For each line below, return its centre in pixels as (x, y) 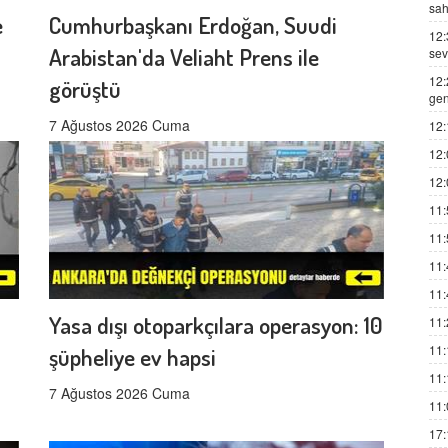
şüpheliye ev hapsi (132, 356)
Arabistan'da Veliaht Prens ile (184, 56)
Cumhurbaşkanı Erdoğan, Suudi (193, 24)
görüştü (85, 88)
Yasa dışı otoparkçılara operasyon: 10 (216, 324)
